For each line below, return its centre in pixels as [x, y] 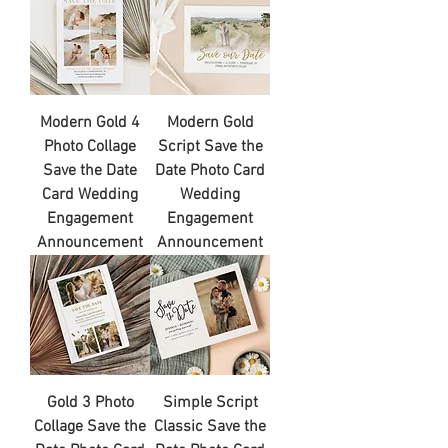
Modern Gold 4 [90, 122]
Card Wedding [90, 194]
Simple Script [210, 402]
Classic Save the [210, 426]
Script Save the [210, 146]
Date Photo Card [210, 170]
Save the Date [90, 170]
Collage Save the [90, 426]
